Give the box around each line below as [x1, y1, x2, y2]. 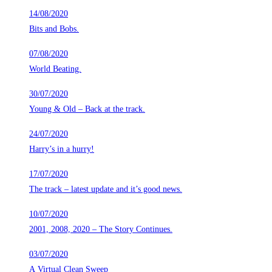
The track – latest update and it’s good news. [29, 185, 182, 194]
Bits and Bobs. [29, 24, 79, 34]
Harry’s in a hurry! [29, 144, 94, 154]
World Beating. [29, 64, 81, 74]
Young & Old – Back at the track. [29, 104, 145, 114]
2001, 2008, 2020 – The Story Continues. [29, 225, 172, 234]
